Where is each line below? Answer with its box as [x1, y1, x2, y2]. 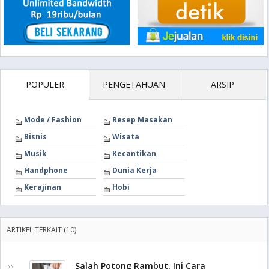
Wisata [112, 131, 139, 142]
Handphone [24, 165, 68, 175]
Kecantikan [112, 148, 156, 159]
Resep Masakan [112, 115, 172, 125]
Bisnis [24, 131, 47, 142]
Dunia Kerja [112, 165, 157, 175]
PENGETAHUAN [102, 79, 165, 90]
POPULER [26, 79, 65, 90]
